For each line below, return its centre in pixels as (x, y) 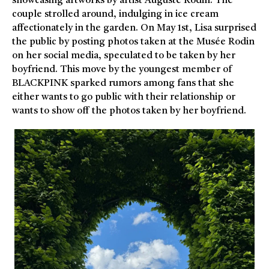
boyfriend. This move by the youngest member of (122, 70)
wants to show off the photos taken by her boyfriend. (129, 111)
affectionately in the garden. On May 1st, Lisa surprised (134, 28)
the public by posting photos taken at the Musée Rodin (133, 42)
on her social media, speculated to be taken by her (124, 56)
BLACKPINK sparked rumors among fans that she (123, 83)
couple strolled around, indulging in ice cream (115, 14)
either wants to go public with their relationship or (124, 97)
